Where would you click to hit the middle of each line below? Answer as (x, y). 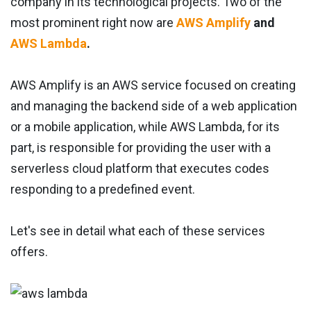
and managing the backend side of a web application (154, 106)
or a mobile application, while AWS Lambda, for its (145, 127)
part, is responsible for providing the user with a (141, 148)
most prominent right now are (93, 23)
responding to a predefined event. (103, 190)
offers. (29, 252)
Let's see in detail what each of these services (138, 231)
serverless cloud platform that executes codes (140, 169)
